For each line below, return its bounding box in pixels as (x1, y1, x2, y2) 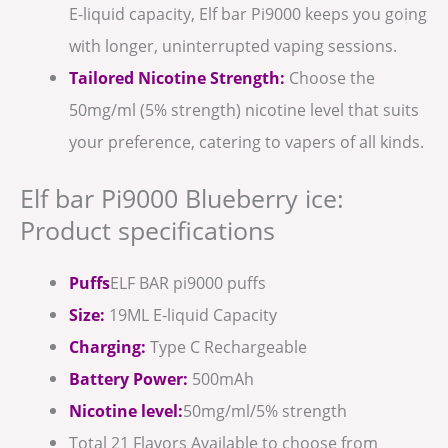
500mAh (188, 366, 255, 390)
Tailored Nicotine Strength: (69, 65, 286, 89)
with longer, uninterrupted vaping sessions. (69, 33, 398, 57)
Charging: (69, 334, 147, 358)
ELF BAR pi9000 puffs (110, 270, 267, 294)
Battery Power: (69, 366, 189, 390)
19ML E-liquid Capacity (109, 302, 278, 326)
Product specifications (20, 213, 275, 247)
